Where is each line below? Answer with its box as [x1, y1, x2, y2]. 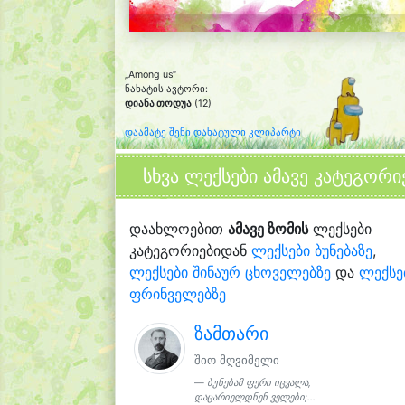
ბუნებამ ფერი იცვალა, [206, 376, 311, 389]
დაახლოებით [129, 219, 228, 238]
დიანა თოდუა [125, 97, 192, 109]
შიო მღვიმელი [193, 353, 279, 367]
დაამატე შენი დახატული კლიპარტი [125, 126, 301, 138]
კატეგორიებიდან [129, 240, 251, 259]
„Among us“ [125, 68, 176, 80]
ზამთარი [193, 322, 268, 344]
